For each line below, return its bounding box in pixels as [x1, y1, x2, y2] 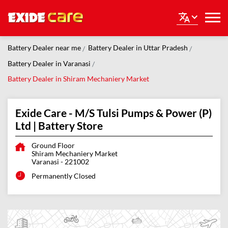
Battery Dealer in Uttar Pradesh [88, 43, 188, 52]
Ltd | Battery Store [15, 119, 103, 132]
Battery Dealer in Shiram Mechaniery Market [8, 74, 149, 83]
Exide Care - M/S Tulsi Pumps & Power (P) [15, 106, 212, 120]
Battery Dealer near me [8, 43, 81, 52]
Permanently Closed [32, 172, 96, 181]
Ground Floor [32, 141, 75, 150]
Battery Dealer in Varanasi [8, 59, 91, 68]
